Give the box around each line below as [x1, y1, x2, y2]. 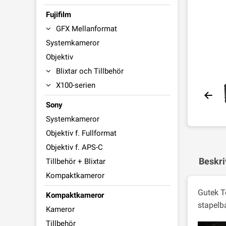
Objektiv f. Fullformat [46, 129, 117, 138]
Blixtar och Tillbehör [56, 67, 124, 76]
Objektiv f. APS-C [46, 143, 103, 152]
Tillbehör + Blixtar [46, 157, 105, 166]
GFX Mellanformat [56, 24, 117, 33]
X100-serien [56, 81, 95, 90]
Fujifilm [46, 10, 71, 19]
